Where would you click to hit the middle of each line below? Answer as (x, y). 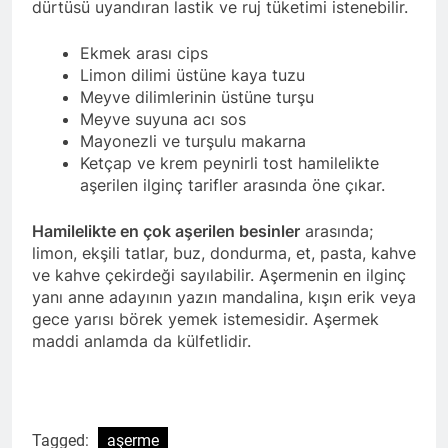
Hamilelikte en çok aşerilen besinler (166, 231)
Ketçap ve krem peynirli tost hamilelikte (229, 163)
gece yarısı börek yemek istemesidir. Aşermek (205, 319)
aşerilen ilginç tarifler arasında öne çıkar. (232, 185)
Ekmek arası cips (144, 53)
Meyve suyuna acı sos (163, 119)
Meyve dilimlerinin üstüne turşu (197, 97)
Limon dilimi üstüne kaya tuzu (192, 75)
